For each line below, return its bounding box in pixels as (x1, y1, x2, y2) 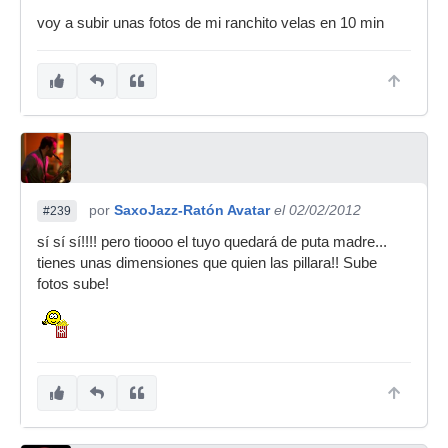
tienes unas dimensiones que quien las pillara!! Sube (37, 255, 377, 271)
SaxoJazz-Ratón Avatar (114, 202, 270, 218)
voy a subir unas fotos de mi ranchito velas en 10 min (37, 15, 384, 31)
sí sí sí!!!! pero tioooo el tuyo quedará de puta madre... (37, 234, 387, 250)
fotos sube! (37, 276, 109, 292)
